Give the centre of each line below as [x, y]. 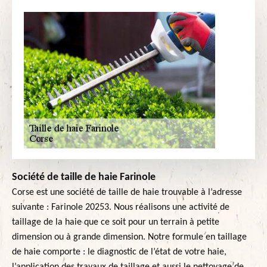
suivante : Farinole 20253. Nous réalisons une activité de [121, 208]
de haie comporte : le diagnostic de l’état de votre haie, [119, 252]
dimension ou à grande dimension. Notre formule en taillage [129, 237]
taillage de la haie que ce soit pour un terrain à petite [116, 223]
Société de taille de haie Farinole [84, 178]
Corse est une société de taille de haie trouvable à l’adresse [127, 193]
